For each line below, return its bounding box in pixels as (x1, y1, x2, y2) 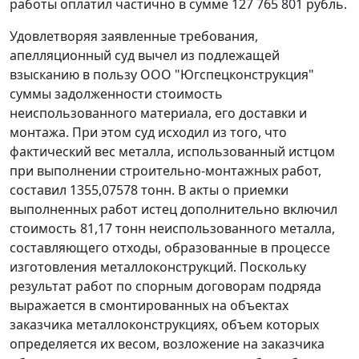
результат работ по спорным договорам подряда (10, 277, 321, 295)
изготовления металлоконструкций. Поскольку (10, 258, 306, 276)
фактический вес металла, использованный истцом (10, 143, 335, 160)
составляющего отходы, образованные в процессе (10, 239, 330, 256)
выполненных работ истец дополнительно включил (10, 200, 337, 218)
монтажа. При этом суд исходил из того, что (10, 123, 287, 141)
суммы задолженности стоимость (10, 85, 223, 103)
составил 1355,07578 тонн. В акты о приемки (10, 181, 288, 199)
